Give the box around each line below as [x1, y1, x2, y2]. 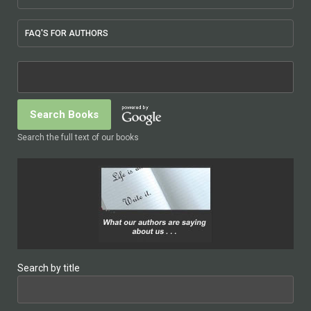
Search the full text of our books [17, 133, 139, 143]
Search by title [17, 262, 80, 274]
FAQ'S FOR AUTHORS [25, 28, 108, 39]
